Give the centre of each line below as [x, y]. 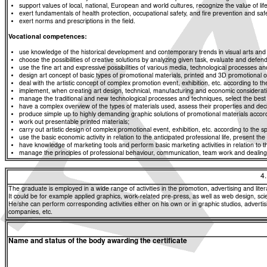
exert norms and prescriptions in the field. [77, 21]
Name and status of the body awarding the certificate [98, 242]
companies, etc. [30, 213]
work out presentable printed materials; [74, 122]
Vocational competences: [48, 37]
